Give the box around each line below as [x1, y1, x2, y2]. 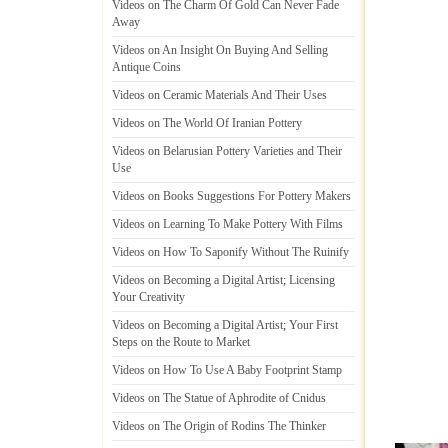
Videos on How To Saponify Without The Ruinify [112, 245, 349, 259]
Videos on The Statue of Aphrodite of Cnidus [112, 391, 326, 405]
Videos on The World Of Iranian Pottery [112, 116, 302, 130]
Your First [289, 318, 338, 332]
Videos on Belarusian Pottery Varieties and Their [112, 144, 342, 158]
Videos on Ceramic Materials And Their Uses [112, 88, 327, 102]
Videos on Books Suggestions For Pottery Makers [112, 189, 351, 203]
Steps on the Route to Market [112, 335, 250, 349]
